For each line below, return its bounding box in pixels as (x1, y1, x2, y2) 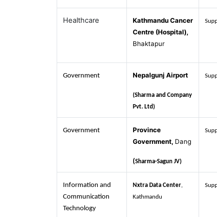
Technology (63, 205, 96, 212)
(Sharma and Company (133, 92, 192, 98)
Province (133, 126, 161, 134)
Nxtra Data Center (133, 182, 181, 188)
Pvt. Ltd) (133, 104, 155, 110)
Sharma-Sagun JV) (135, 158, 182, 165)
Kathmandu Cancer (133, 16, 193, 24)
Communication (63, 193, 109, 201)
